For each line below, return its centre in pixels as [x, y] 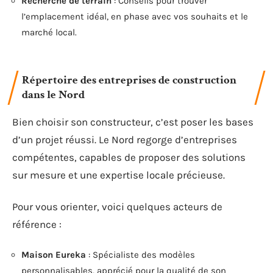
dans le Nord [53, 95]
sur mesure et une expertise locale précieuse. [119, 175]
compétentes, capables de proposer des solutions [129, 157]
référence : [37, 224]
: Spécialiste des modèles [140, 255]
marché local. [49, 32]
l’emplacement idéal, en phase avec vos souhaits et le [135, 16]
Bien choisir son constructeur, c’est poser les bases [133, 122]
